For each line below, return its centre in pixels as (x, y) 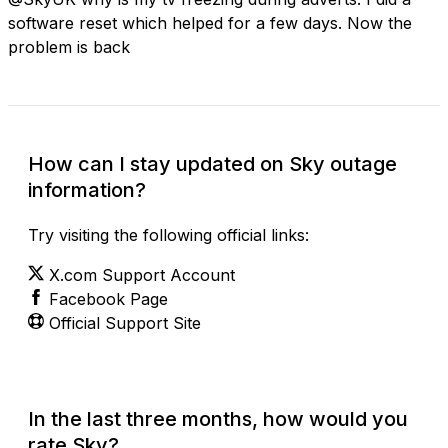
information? (87, 189)
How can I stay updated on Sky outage (212, 163)
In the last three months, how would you (218, 418)
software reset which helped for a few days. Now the (210, 22)
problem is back (69, 46)
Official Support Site (125, 322)
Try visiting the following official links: (168, 234)
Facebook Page (108, 298)
